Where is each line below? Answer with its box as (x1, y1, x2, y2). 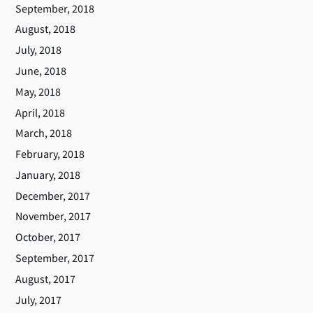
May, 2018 (15, 84, 61, 99)
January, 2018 (15, 167, 81, 182)
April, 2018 (15, 105, 66, 119)
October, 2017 (15, 230, 81, 245)
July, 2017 (15, 292, 62, 307)
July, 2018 (15, 43, 62, 57)
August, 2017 (15, 271, 76, 286)
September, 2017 (15, 251, 95, 265)
